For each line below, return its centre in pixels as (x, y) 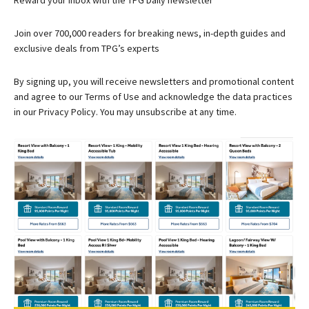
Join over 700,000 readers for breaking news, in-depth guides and (150, 33)
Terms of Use (112, 97)
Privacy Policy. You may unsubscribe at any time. (137, 112)
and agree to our (48, 97)
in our (25, 112)
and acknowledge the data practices (217, 97)
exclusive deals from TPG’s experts (87, 49)
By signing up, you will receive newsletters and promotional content (154, 82)
